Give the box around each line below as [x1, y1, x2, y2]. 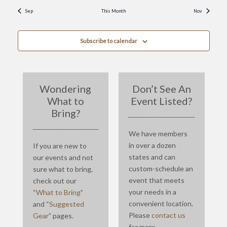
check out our [32, 176, 77, 185]
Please [129, 210, 152, 219]
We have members [129, 129, 187, 138]
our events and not [32, 153, 93, 162]
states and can [129, 152, 175, 161]
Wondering [40, 82, 92, 95]
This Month [101, 8, 126, 14]
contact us [152, 210, 185, 219]
